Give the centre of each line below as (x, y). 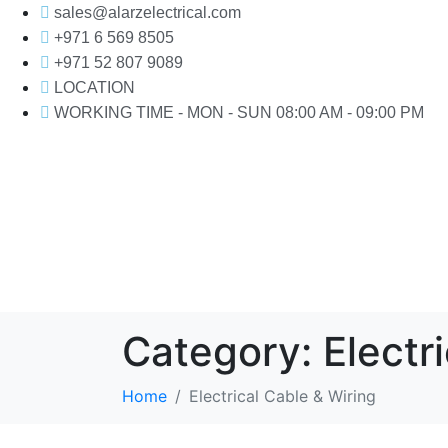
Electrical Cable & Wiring (282, 396)
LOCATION (94, 87)
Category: (222, 352)
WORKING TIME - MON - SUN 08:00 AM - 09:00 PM (239, 112)
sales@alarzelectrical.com (147, 12)
